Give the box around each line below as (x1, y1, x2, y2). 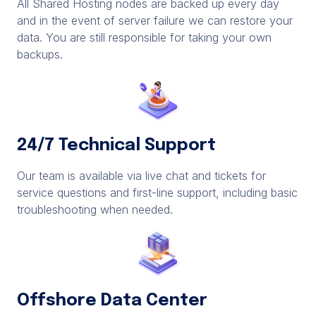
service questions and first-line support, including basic (17, 186, 298, 200)
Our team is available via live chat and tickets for (17, 169, 266, 183)
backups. (17, 47, 63, 61)
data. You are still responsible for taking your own (17, 30, 272, 44)
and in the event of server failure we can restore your (17, 13, 293, 28)
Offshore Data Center (17, 292, 207, 310)
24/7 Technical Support (17, 137, 216, 154)
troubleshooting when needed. (17, 202, 173, 217)
